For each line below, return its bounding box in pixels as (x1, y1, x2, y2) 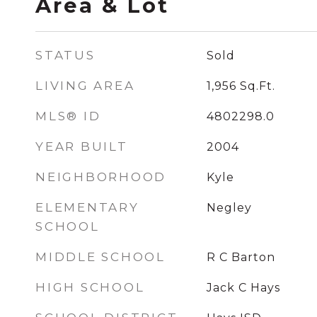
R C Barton (206, 250, 275, 264)
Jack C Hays (206, 281, 280, 294)
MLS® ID (35, 109, 101, 123)
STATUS (35, 48, 96, 62)
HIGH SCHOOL (35, 280, 145, 294)
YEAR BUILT (35, 139, 128, 154)
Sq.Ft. (239, 79, 275, 93)
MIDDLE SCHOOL (35, 250, 166, 264)
